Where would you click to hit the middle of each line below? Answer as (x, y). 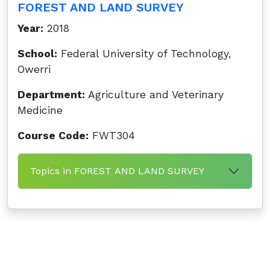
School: (37, 54)
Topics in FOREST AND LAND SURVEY (117, 171)
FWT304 (112, 136)
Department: (51, 95)
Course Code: (53, 136)
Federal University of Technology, (144, 54)
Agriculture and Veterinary (154, 95)
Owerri (34, 69)
